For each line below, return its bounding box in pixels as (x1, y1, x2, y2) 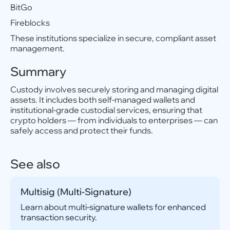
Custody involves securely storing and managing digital (10, 84, 218, 94)
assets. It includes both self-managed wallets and (10, 94, 195, 105)
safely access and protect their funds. (10, 125, 153, 136)
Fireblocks (10, 17, 50, 28)
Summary (10, 64, 66, 79)
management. (10, 43, 65, 53)
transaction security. (21, 212, 97, 222)
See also (10, 156, 60, 171)
